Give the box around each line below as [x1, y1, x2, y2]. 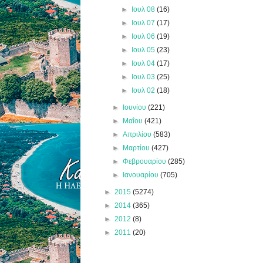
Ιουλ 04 [131, 59, 157, 68]
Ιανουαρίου [123, 170, 161, 179]
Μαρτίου [123, 143, 152, 152]
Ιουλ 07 [131, 18, 157, 27]
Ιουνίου [123, 103, 149, 112]
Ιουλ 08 [131, 5, 157, 14]
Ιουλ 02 [131, 86, 157, 95]
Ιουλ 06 [131, 32, 157, 41]
